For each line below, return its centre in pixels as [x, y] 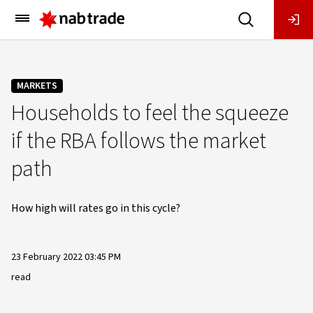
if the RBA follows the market [139, 141]
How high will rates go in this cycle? [96, 208]
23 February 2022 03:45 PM [66, 257]
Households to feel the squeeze [150, 113]
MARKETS [37, 86]
